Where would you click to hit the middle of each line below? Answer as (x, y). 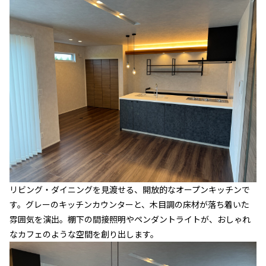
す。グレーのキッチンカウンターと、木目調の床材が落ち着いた (129, 204)
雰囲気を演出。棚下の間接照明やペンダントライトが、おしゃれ (130, 219)
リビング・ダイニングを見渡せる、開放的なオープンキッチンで (130, 189)
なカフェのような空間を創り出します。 (84, 234)
